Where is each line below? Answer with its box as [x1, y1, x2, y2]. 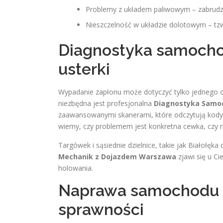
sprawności [58, 200, 144, 219]
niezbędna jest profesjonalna [58, 99, 154, 108]
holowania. [58, 163, 93, 173]
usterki [58, 60, 110, 78]
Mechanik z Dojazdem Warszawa [58, 152, 176, 161]
